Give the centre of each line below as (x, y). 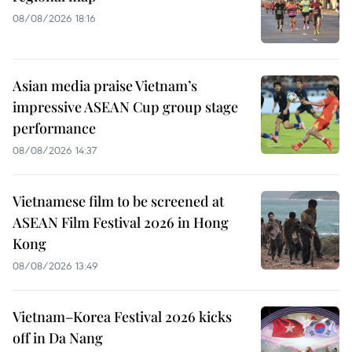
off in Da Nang (58, 337)
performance (54, 128)
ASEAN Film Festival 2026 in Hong (121, 222)
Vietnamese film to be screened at (118, 201)
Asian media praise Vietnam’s (105, 85)
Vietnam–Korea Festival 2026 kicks (122, 316)
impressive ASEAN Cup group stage (125, 106)
